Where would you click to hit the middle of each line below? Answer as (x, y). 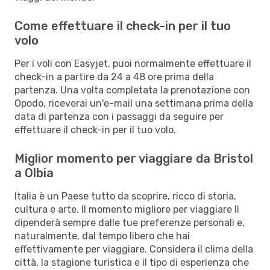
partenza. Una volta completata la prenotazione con (132, 90)
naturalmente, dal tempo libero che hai (102, 236)
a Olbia (34, 173)
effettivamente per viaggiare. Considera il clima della (134, 249)
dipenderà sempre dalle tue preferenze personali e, (130, 222)
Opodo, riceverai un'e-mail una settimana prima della (134, 103)
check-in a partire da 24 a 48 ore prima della (114, 77)
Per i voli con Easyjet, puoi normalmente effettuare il (133, 63)
